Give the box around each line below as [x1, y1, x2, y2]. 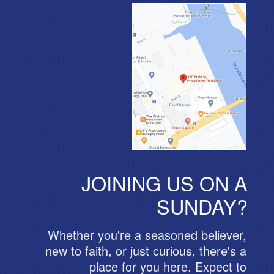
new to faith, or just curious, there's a [45, 241, 246, 259]
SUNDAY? [156, 191, 248, 220]
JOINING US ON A [81, 168, 248, 197]
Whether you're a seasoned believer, [48, 225, 246, 243]
